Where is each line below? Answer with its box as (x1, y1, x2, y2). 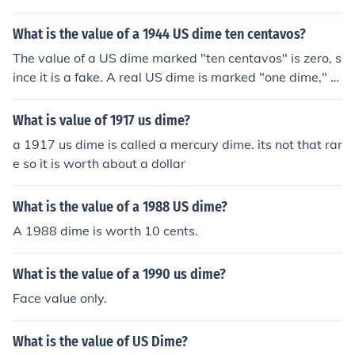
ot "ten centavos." (13, 88, 118, 104)
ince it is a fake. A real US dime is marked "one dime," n (13, 69, 338, 85)
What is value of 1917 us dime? (13, 112, 190, 129)
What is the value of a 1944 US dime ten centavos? (13, 25, 306, 43)
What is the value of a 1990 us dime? (13, 265, 226, 283)
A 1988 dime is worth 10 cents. (13, 223, 198, 239)
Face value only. (13, 290, 107, 306)
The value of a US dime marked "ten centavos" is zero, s (13, 50, 342, 66)
